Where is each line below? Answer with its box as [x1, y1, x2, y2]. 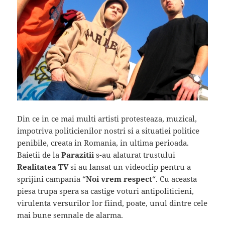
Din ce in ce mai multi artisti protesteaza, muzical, [17, 113, 197, 124]
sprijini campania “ [17, 173, 86, 184]
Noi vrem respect [86, 173, 153, 184]
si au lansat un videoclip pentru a [70, 161, 191, 172]
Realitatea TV [17, 161, 71, 172]
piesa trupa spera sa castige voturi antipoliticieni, [17, 185, 194, 196]
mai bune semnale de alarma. [17, 209, 124, 220]
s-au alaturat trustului [94, 149, 176, 160]
